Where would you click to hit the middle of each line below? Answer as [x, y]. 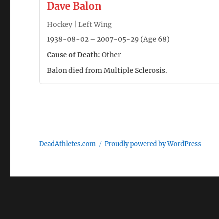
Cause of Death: [74, 55]
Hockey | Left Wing [80, 24]
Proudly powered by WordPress [153, 144]
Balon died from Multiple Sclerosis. [107, 70]
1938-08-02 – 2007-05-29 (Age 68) [109, 39]
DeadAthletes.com [68, 144]
